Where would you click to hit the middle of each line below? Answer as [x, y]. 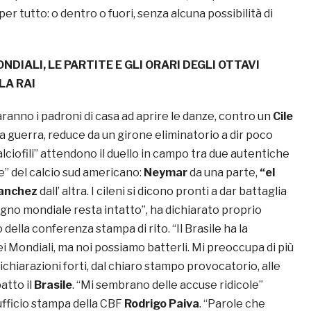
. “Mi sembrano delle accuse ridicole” [168, 285]
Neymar [166, 173]
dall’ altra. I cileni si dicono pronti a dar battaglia [162, 192]
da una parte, [222, 173]
